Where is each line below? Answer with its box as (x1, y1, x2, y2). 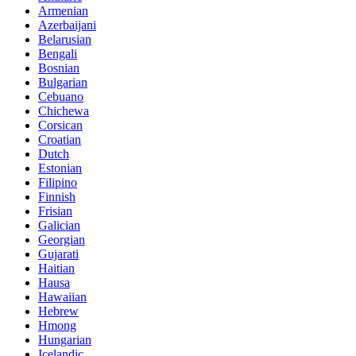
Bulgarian (38, 75, 87, 89)
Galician (38, 218, 80, 232)
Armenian (38, 3, 88, 17)
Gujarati (38, 246, 79, 261)
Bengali (38, 46, 77, 60)
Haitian (38, 261, 75, 275)
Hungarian (38, 332, 91, 346)
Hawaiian (38, 289, 87, 304)
